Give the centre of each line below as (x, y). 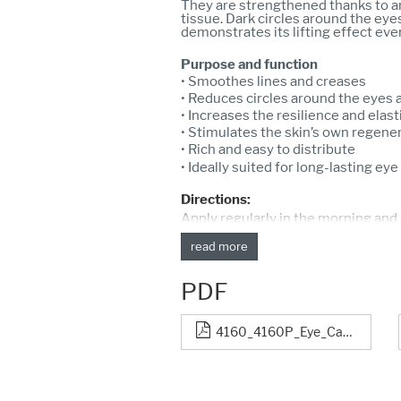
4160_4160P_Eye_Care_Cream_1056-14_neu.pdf (279, 331)
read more (219, 247)
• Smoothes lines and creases (273, 82)
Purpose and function (249, 65)
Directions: (216, 200)
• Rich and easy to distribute (268, 150)
